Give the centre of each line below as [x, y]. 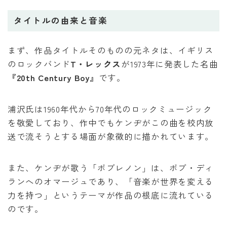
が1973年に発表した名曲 [170, 64]
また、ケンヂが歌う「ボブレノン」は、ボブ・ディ [111, 168]
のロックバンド [39, 64]
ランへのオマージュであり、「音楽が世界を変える [111, 182]
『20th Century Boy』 [53, 78]
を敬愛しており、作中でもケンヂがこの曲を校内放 [111, 123]
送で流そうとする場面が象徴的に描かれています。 [111, 137]
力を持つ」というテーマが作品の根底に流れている [111, 195]
